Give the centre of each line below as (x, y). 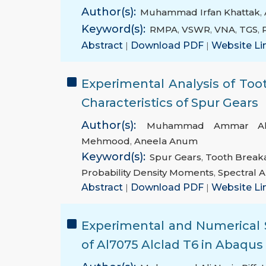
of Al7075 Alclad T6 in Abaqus (172, 245)
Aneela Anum (166, 141)
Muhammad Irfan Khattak (200, 12)
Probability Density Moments (148, 173)
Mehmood (106, 141)
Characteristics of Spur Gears (170, 103)
